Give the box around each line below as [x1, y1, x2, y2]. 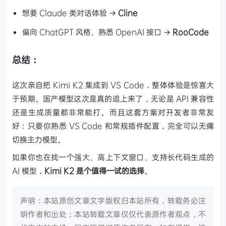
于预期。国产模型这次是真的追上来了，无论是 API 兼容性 [12, 93, 214, 103]
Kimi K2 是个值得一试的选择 [44, 165, 144, 176]
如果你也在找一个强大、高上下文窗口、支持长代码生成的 [12, 151, 214, 162]
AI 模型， [12, 165, 44, 176]
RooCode [173, 26, 209, 37]
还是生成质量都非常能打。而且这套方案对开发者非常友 [12, 106, 214, 117]
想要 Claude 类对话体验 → [22, 7, 118, 18]
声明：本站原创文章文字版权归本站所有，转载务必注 [20, 195, 206, 205]
